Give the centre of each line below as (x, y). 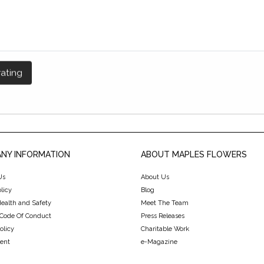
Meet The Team (165, 203)
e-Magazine (159, 242)
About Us (155, 177)
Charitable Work (165, 229)
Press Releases (163, 216)
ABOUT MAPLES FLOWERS (194, 155)
